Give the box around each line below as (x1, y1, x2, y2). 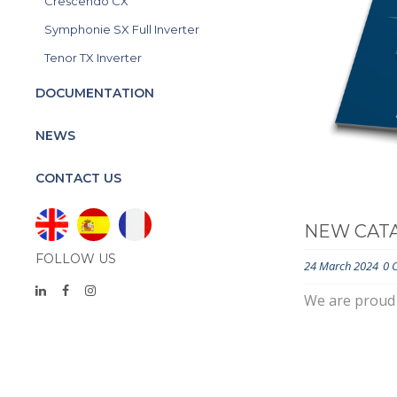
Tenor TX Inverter (44, 51, 142, 65)
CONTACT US (35, 170, 121, 186)
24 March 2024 (303, 258, 378, 275)
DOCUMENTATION (35, 85, 154, 101)
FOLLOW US (35, 251, 116, 267)
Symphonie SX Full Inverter (44, 22, 199, 36)
